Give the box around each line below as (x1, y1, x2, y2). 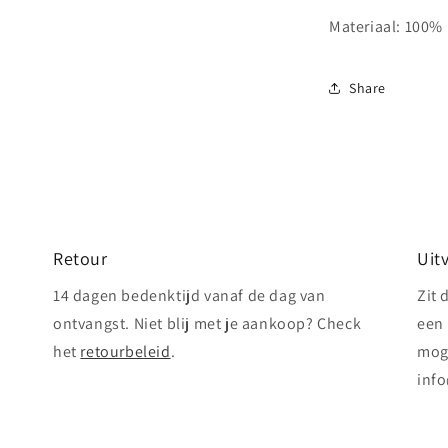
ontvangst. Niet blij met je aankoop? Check (52, 313, 362, 334)
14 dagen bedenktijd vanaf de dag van (52, 285, 326, 306)
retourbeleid (80, 341, 171, 362)
